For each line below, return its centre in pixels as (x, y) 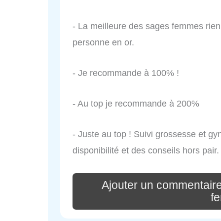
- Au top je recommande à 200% (136, 103)
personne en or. (103, 43)
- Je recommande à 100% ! (126, 73)
